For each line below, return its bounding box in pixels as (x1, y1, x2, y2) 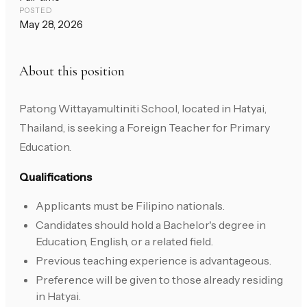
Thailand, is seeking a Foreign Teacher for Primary (19, 121, 270, 135)
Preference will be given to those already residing (36, 273, 283, 287)
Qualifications (19, 170, 92, 184)
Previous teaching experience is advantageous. (36, 254, 271, 268)
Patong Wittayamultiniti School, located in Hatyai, (19, 101, 267, 116)
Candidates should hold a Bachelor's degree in (36, 218, 266, 232)
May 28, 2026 (19, 18, 83, 32)
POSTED (19, 6, 53, 16)
